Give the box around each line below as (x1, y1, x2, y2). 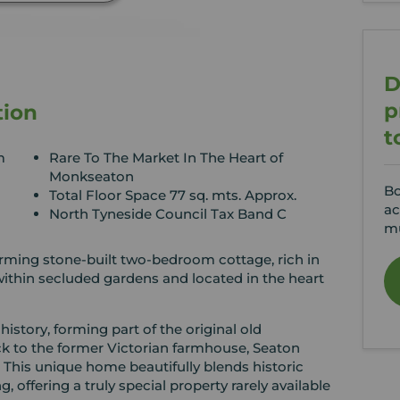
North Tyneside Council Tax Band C (49, 205, 287, 223)
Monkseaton (49, 168, 135, 186)
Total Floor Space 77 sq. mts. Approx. (49, 187, 297, 204)
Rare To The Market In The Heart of (49, 149, 284, 167)
